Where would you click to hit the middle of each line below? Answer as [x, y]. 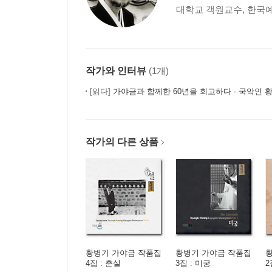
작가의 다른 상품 [122, 142]
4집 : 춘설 [103, 263]
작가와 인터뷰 [116, 71]
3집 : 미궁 [193, 263]
